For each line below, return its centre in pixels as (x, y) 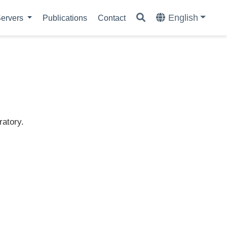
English (183, 18)
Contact (112, 18)
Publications (65, 18)
